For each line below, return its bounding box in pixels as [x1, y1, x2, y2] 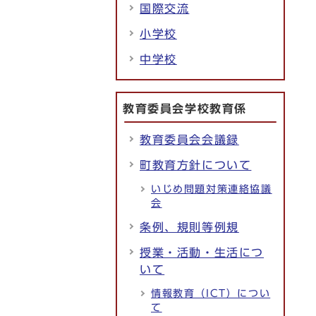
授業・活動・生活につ [140, 247, 264, 258]
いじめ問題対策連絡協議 [151, 184, 272, 194]
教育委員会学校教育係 [123, 103, 247, 114]
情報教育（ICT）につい [151, 288, 271, 298]
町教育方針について [140, 159, 252, 171]
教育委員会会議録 [140, 134, 239, 145]
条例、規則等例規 [140, 221, 239, 233]
